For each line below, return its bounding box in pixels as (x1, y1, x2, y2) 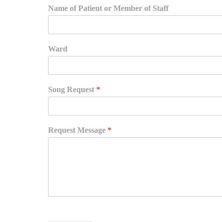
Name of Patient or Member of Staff (48, 4, 168, 13)
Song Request (48, 85, 96, 94)
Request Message (48, 126, 108, 135)
